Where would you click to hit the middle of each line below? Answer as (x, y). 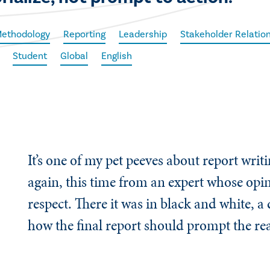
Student (30, 56)
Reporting (85, 34)
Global (74, 56)
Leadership (143, 34)
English (117, 56)
